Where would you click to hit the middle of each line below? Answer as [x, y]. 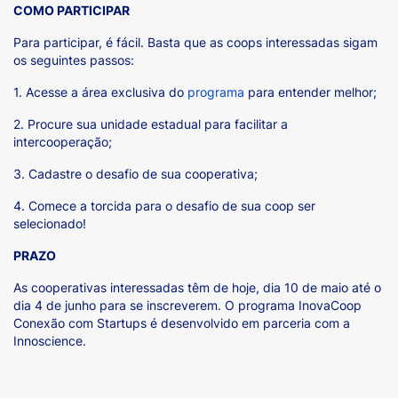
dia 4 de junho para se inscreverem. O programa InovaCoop [187, 305]
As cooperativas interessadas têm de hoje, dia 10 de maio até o [197, 287]
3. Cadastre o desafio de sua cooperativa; [135, 174]
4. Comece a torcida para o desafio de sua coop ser [164, 206]
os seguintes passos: [74, 60]
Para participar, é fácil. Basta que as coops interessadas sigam [195, 42]
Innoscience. [50, 341]
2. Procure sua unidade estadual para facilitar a [151, 124]
